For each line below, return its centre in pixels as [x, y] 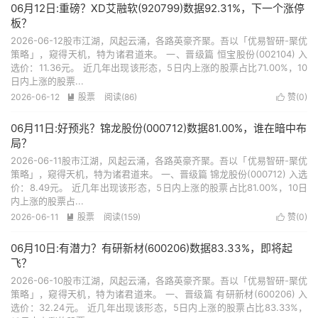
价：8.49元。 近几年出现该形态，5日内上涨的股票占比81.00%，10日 [159, 187]
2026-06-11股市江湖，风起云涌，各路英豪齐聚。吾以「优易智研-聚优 [159, 160]
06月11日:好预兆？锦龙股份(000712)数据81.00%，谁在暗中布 [159, 128]
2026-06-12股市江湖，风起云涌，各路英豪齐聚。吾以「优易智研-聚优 [159, 40]
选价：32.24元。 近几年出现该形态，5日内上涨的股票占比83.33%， [159, 307]
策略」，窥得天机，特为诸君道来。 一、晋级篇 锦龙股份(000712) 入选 [159, 174]
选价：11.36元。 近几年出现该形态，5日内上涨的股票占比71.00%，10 [159, 67]
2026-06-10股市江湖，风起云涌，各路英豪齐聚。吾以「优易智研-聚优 [159, 280]
